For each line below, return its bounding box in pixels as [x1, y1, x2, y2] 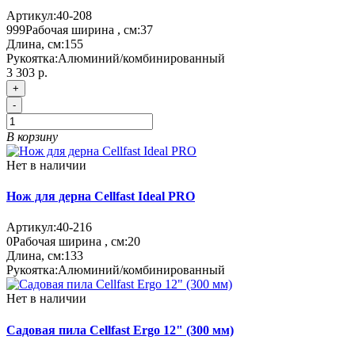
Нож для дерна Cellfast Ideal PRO [6, 189, 195, 204]
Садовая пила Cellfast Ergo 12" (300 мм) [6, 323, 234, 337]
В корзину [6, 129, 58, 143]
